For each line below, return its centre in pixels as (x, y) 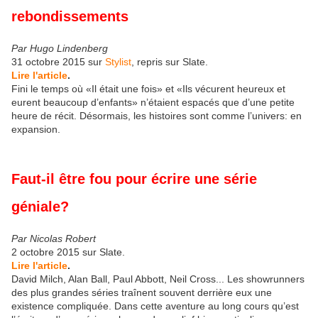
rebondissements (70, 17)
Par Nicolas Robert (54, 238)
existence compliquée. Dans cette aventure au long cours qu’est (155, 306)
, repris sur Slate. (170, 62)
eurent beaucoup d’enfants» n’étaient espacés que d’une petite (153, 103)
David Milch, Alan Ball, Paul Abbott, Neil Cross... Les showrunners (158, 279)
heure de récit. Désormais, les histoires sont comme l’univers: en (157, 116)
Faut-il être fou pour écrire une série (134, 179)
